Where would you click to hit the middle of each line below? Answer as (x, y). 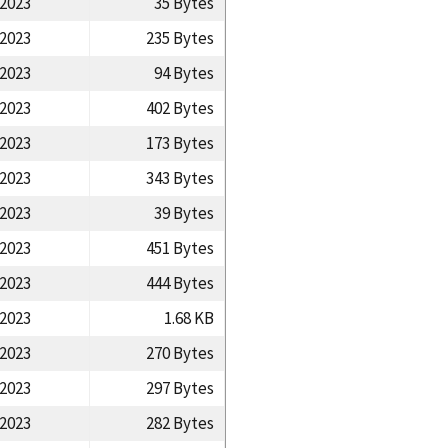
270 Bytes (179, 352)
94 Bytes (183, 72)
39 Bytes (183, 212)
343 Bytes (179, 177)
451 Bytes (179, 247)
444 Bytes (179, 282)
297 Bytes (179, 387)
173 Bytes (179, 142)
